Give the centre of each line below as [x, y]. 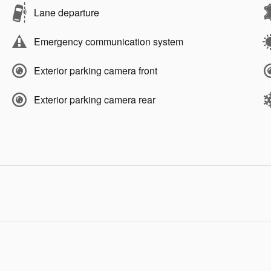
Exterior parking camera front [96, 71]
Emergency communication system [109, 42]
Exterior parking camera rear [95, 100]
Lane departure [67, 13]
